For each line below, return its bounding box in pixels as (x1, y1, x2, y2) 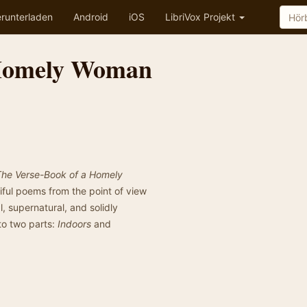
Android (73, 11, 108, 23)
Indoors (58, 218, 91, 230)
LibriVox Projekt (165, 11, 238, 23)
